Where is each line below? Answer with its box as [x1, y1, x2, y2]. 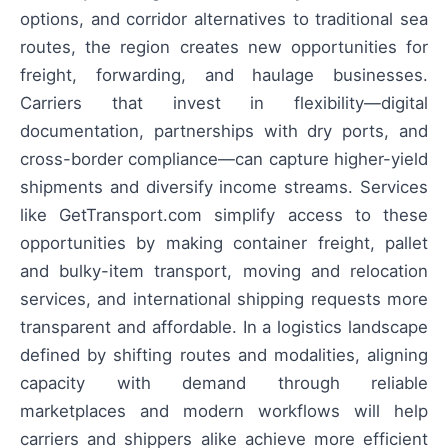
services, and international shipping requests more [20, 289, 428, 310]
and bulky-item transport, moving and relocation [20, 261, 428, 282]
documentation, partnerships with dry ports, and [20, 121, 428, 142]
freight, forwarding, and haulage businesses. [20, 65, 428, 86]
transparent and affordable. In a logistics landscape [20, 317, 428, 338]
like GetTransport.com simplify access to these [20, 205, 428, 226]
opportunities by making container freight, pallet [20, 233, 428, 254]
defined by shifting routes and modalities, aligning [20, 345, 428, 366]
